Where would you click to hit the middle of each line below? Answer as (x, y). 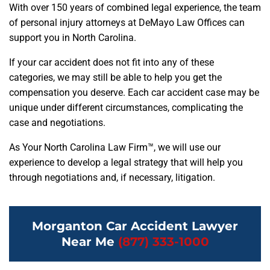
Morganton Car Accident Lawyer (135, 226)
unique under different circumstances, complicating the (126, 108)
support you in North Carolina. (73, 38)
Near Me (89, 242)
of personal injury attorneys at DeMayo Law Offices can (127, 23)
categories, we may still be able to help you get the (115, 78)
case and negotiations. (57, 123)
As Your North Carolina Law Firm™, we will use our (115, 148)
